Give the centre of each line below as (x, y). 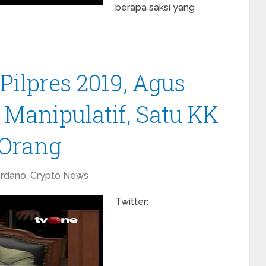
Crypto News (59, 175)
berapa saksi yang (155, 7)
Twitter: (132, 202)
